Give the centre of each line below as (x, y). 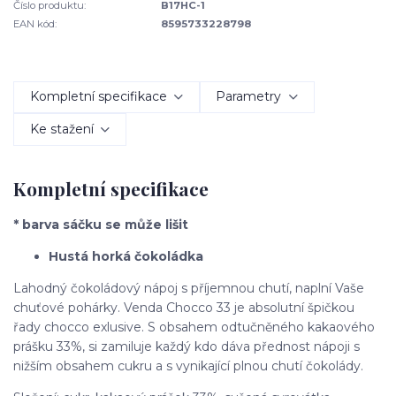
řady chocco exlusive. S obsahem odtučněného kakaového (194, 327)
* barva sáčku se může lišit (101, 225)
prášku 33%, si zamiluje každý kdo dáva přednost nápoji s (187, 347)
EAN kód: (35, 23)
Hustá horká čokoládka (126, 257)
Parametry (249, 97)
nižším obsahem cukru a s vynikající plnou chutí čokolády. (188, 366)
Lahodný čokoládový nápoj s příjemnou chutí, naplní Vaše (189, 289)
